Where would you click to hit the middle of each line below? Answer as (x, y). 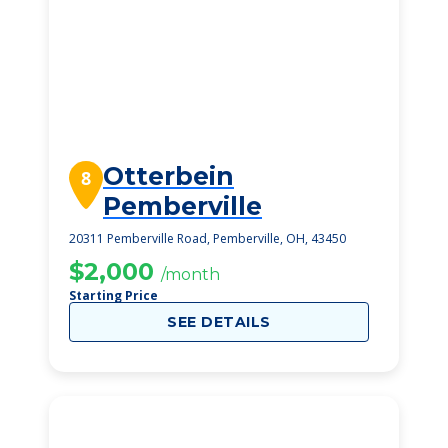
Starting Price (113, 295)
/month (190, 274)
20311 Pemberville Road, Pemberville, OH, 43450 (207, 238)
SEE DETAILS (219, 322)
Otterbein (168, 176)
